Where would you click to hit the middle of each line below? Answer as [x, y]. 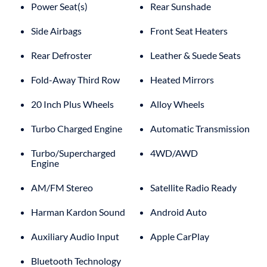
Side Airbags [56, 30]
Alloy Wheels [177, 104]
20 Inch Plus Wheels [72, 104]
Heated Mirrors [182, 79]
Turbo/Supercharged [73, 153]
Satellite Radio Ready [193, 187]
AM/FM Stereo [62, 187]
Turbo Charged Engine [77, 128]
